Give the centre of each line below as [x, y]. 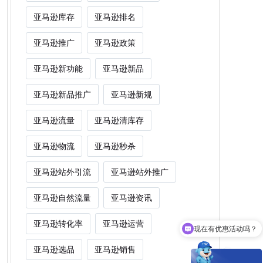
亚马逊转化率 [58, 223]
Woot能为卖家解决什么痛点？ [210, 230]
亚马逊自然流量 [62, 197]
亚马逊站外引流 [62, 171]
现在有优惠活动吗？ [225, 209]
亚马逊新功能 [58, 68]
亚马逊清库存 [119, 120]
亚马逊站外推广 [139, 171]
